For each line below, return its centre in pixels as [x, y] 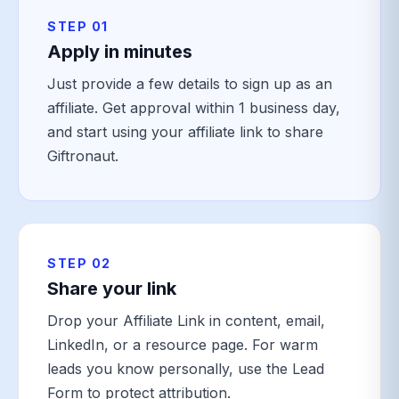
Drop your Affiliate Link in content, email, [186, 321]
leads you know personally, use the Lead [186, 369]
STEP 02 [79, 263]
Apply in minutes [120, 52]
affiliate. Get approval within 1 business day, [194, 108]
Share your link [112, 289]
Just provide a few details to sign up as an [190, 84]
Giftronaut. [83, 156]
